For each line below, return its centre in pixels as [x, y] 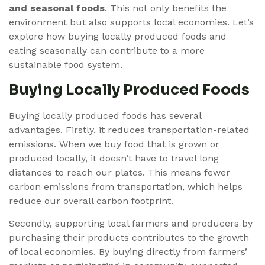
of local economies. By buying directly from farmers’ [128, 252]
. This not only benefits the [166, 8]
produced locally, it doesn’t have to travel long [114, 159]
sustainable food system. [66, 64]
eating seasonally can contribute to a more [107, 50]
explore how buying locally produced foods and [118, 36]
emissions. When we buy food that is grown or [114, 144]
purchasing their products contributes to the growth [129, 238]
